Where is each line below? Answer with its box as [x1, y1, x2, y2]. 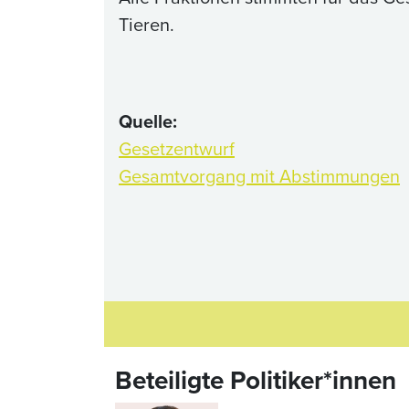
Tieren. [119, 11, 179, 38]
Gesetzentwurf [119, 135, 235, 163]
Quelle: [119, 108, 177, 135]
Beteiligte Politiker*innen [115, 362, 396, 399]
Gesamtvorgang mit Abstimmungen [119, 163, 400, 190]
